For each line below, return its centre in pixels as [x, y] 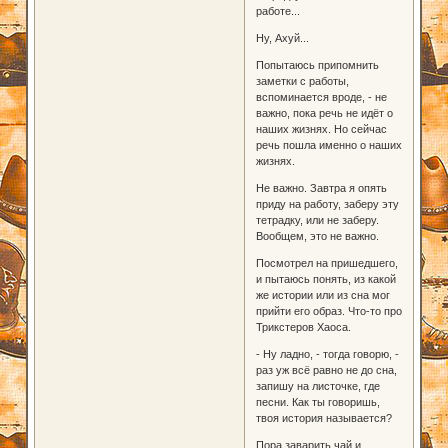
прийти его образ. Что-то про [328, 310]
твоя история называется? [323, 417]
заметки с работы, [302, 80]
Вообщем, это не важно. [317, 235]
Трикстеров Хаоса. [303, 326]
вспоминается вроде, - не [321, 96]
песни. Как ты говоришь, [317, 401]
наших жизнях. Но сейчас [321, 128]
